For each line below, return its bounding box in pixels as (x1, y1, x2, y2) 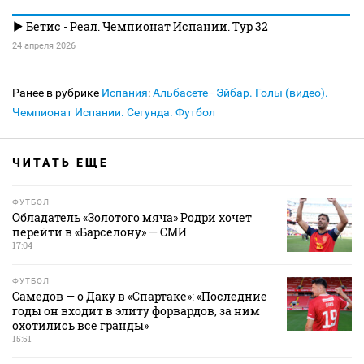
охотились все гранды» (12, 318, 149, 334)
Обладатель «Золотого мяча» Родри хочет (12, 210, 252, 226)
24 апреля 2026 (12, 41, 76, 52)
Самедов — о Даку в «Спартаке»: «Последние (12, 288, 267, 305)
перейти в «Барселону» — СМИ (12, 224, 187, 240)
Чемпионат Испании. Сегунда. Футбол (12, 106, 215, 119)
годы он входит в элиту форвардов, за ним (12, 303, 260, 319)
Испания (102, 86, 148, 100)
